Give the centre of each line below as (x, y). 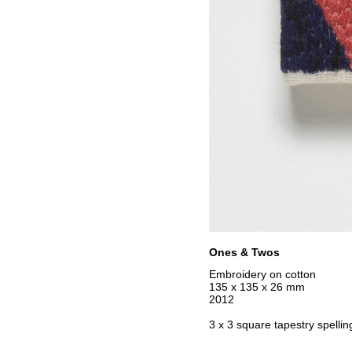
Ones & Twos (244, 252)
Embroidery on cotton (262, 274)
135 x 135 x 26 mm (257, 286)
